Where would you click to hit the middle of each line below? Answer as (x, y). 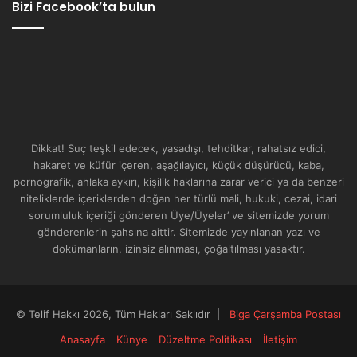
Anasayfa (82, 340)
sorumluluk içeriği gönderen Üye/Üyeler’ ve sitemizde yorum (178, 216)
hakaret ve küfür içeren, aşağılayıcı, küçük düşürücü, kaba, (178, 165)
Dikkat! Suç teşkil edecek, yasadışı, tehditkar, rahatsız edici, (178, 149)
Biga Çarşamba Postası (285, 314)
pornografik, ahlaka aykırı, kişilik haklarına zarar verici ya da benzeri (178, 182)
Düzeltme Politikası (205, 340)
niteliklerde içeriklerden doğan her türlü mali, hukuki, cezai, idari (178, 199)
